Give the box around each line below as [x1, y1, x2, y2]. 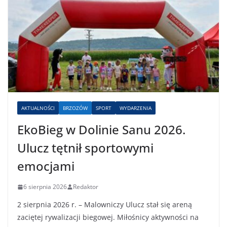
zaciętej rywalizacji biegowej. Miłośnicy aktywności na [17, 212, 199, 222]
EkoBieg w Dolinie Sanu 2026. [17, 121, 185, 138]
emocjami [17, 158, 74, 175]
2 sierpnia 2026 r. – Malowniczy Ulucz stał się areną [17, 200, 192, 210]
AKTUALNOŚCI [21, 104, 55, 112]
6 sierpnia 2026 [23, 182, 67, 192]
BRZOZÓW [63, 104, 88, 112]
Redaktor [73, 182, 98, 192]
